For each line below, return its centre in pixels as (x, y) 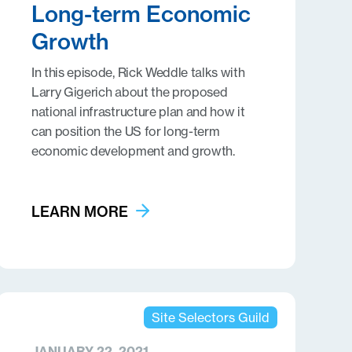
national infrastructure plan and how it (138, 112)
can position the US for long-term (125, 131)
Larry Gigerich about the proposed (129, 92)
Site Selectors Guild (210, 317)
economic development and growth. (133, 151)
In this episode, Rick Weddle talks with (138, 72)
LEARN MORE (79, 212)
